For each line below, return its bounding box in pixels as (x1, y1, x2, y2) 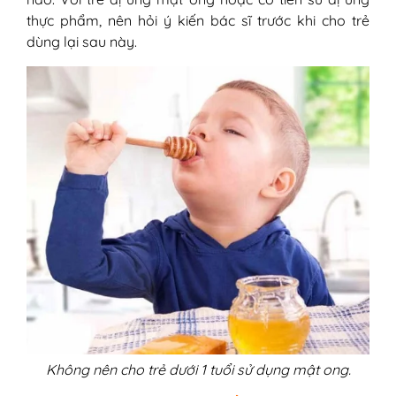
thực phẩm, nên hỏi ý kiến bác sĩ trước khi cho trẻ (27, 11, 369, 30)
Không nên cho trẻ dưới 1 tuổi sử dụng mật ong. (45, 360, 351, 378)
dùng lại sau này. (27, 33, 137, 51)
